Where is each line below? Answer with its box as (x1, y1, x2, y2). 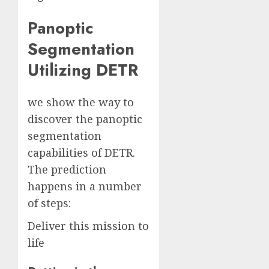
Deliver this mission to (28, 219, 149, 234)
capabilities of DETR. (28, 145, 135, 160)
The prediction (28, 162, 106, 177)
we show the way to (28, 95, 134, 110)
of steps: (28, 196, 71, 211)
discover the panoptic (28, 112, 142, 127)
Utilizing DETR (28, 58, 138, 82)
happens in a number (28, 179, 142, 194)
